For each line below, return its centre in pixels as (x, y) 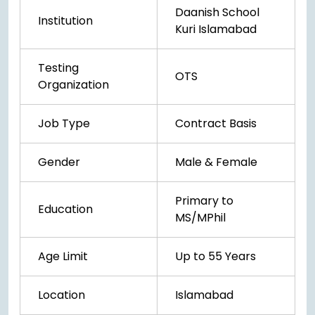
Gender (59, 162)
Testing (58, 68)
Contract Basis (216, 124)
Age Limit (63, 257)
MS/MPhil (200, 218)
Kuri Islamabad (216, 30)
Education (65, 210)
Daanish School (217, 13)
